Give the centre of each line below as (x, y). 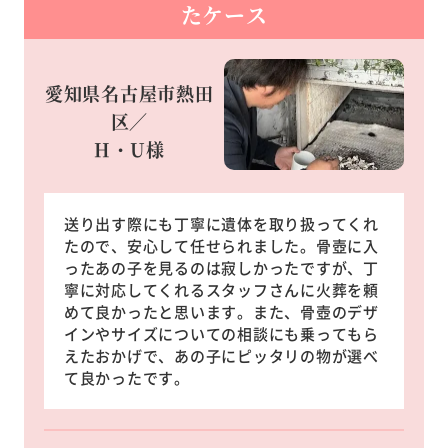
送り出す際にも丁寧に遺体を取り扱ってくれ (221, 223)
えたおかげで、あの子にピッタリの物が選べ (221, 355)
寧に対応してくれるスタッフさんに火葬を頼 (221, 289)
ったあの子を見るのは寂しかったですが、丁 (221, 267)
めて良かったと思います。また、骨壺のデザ (221, 311)
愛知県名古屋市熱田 (129, 92)
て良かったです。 (126, 377)
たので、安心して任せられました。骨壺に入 (221, 245)
